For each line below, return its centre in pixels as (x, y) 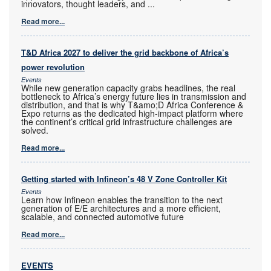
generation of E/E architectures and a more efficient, (121, 208)
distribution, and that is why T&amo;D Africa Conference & (132, 104)
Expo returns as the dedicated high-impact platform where (132, 113)
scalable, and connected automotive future (103, 216)
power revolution (53, 67)
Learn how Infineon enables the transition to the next (122, 199)
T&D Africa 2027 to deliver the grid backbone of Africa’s (125, 52)
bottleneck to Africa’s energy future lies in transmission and (134, 96)
